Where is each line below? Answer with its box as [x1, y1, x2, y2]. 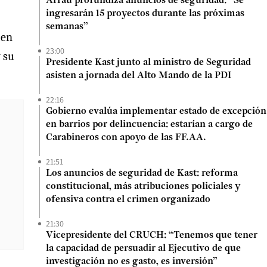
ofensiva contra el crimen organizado [46, 195, 210, 204]
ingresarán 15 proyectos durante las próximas [46, 9, 244, 18]
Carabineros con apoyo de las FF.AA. [46, 133, 206, 142]
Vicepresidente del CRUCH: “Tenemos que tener [46, 231, 257, 240]
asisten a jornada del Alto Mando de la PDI [46, 71, 231, 80]
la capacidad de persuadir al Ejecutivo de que [46, 244, 241, 253]
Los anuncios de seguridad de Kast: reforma [46, 169, 238, 178]
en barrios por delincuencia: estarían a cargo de [46, 120, 253, 129]
